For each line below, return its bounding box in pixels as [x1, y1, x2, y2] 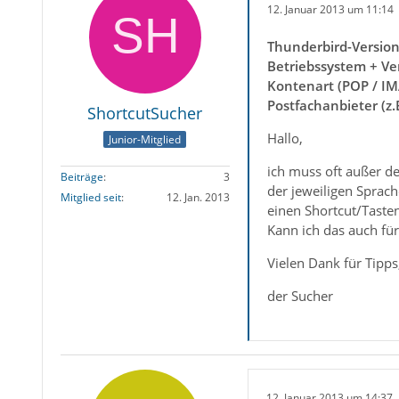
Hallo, [266, 129, 303, 147]
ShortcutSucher [87, 102, 203, 124]
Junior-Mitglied [109, 132, 182, 148]
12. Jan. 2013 [166, 190, 230, 206]
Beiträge [60, 169, 103, 185]
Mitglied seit [60, 190, 121, 206]
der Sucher [266, 287, 333, 305]
